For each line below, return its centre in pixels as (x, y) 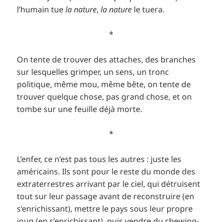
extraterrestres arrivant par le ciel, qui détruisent (109, 184)
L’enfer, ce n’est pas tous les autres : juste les (99, 159)
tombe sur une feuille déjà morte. (80, 109)
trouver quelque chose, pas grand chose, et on (105, 96)
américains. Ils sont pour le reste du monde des (106, 172)
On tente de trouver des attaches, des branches (107, 59)
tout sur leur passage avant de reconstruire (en (106, 196)
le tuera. (148, 9)
